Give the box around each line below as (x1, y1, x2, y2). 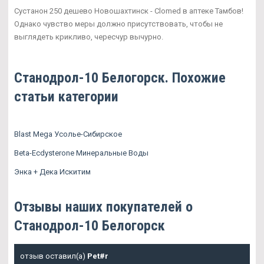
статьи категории (14, 88, 118, 105)
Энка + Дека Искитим (14, 167, 91, 177)
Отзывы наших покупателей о (14, 199, 193, 216)
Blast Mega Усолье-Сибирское (14, 130, 122, 139)
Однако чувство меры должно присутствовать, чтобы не (14, 19, 223, 29)
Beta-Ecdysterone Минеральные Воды (14, 148, 148, 158)
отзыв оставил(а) (20, 252, 87, 261)
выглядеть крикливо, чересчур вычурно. (14, 32, 163, 42)
